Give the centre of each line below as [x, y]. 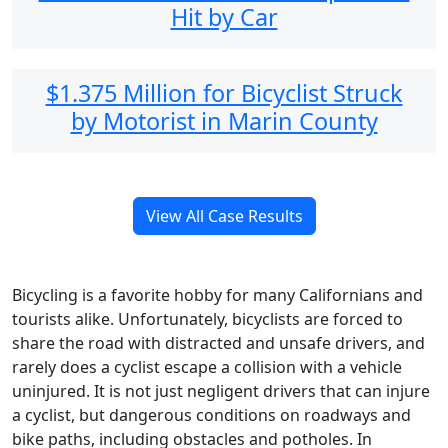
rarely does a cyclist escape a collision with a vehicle [207, 366]
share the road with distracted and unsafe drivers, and [218, 342]
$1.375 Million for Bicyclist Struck [224, 92]
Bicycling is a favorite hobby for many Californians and [217, 294]
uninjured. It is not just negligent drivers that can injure [221, 390]
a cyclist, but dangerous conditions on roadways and [211, 414]
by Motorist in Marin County [224, 120]
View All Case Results [224, 215]
